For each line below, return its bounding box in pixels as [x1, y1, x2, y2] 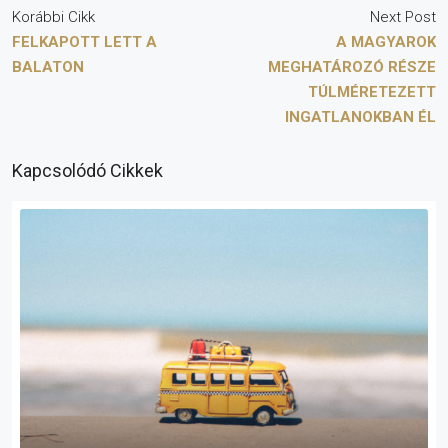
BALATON [12, 57, 84, 76]
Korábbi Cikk [12, 7, 95, 26]
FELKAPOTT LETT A [12, 32, 157, 51]
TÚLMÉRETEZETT [308, 82, 436, 101]
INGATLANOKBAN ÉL [285, 107, 436, 126]
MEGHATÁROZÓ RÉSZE [268, 57, 436, 76]
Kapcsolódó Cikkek [12, 159, 163, 181]
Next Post [370, 7, 436, 26]
